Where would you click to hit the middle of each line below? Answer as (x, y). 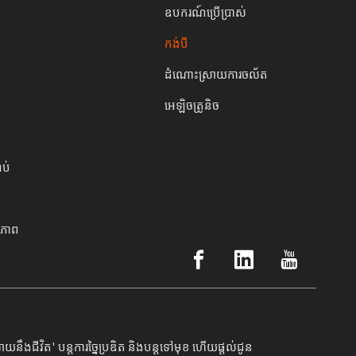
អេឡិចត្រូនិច (192, 104)
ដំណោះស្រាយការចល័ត (217, 74)
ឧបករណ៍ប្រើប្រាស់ (206, 12)
